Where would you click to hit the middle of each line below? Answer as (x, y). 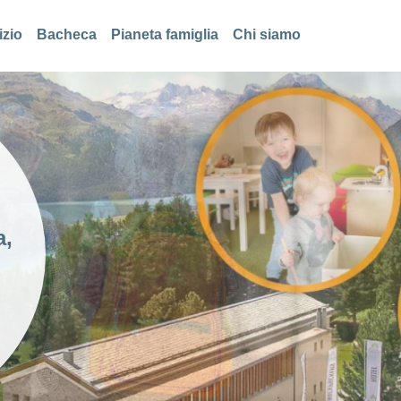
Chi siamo (267, 34)
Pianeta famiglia (165, 34)
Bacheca (67, 34)
